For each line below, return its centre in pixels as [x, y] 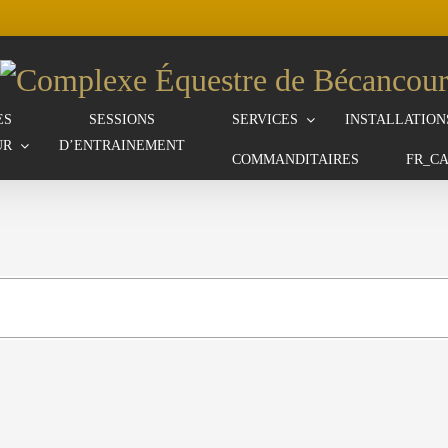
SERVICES [265, 119]
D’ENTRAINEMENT [122, 145]
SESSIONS [122, 119]
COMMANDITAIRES [295, 159]
